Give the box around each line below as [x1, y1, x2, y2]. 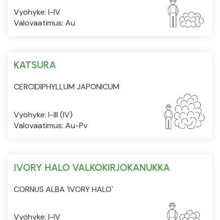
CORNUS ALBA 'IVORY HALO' [14, 184, 113, 194]
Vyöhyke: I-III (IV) [14, 109, 73, 120]
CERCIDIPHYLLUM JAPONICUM [14, 81, 119, 92]
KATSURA [14, 58, 56, 71]
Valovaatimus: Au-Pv [14, 120, 87, 131]
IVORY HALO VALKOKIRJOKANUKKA [14, 161, 170, 173]
